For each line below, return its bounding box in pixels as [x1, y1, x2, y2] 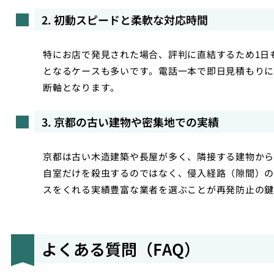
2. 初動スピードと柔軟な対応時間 [42, 12, 208, 28]
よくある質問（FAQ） [42, 237, 200, 260]
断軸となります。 [43, 81, 120, 94]
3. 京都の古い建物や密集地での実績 [42, 114, 219, 130]
